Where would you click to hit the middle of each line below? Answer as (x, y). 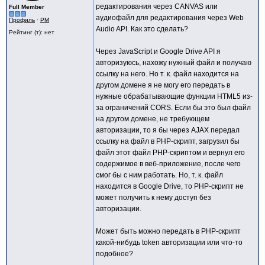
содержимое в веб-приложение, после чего (168, 164)
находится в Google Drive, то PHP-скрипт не (170, 186)
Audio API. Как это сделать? (142, 29)
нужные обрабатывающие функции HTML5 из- (174, 96)
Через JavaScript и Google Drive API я (158, 51)
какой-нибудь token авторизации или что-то (169, 243)
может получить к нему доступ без (153, 198)
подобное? (114, 254)
